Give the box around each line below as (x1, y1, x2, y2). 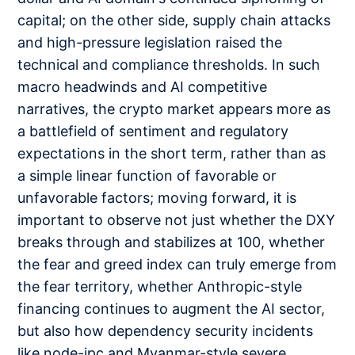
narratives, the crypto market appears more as (17, 101, 331, 118)
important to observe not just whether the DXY (17, 212, 336, 229)
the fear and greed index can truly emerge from (17, 256, 338, 273)
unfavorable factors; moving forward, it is (17, 189, 297, 207)
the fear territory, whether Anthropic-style (17, 278, 303, 296)
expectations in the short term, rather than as (17, 145, 326, 162)
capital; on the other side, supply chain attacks (17, 12, 331, 29)
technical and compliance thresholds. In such (17, 56, 321, 74)
